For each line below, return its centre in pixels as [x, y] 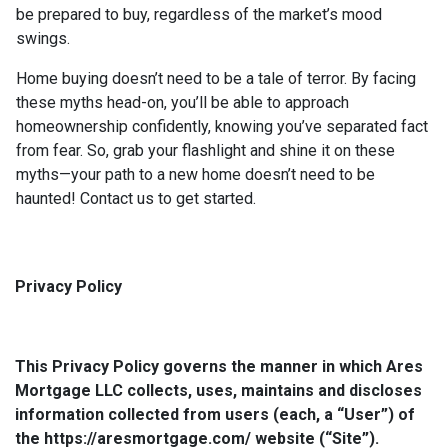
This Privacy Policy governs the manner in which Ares [219, 367]
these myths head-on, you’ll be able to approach [182, 103]
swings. [43, 39]
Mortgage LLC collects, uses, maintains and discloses [218, 391]
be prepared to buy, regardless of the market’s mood [199, 15]
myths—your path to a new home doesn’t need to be [195, 175]
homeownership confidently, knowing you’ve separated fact [222, 127]
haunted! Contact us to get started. [138, 199]
